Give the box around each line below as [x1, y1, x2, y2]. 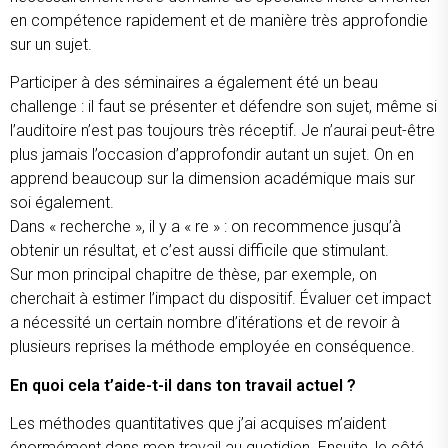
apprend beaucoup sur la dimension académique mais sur [10, 169, 415, 189]
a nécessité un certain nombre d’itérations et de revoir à [10, 313, 400, 333]
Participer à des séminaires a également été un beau [10, 73, 378, 93]
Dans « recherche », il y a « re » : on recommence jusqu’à [10, 217, 401, 237]
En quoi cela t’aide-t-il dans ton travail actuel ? [10, 375, 360, 395]
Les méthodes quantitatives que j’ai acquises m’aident [10, 414, 386, 434]
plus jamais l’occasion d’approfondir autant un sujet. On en [10, 145, 414, 165]
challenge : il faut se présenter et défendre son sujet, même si [10, 97, 437, 117]
